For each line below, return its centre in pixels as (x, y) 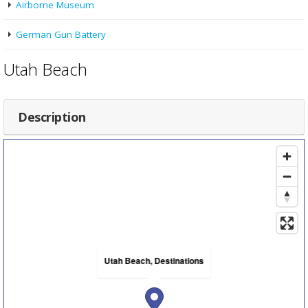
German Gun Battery (61, 35)
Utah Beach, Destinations (154, 261)
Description (52, 117)
